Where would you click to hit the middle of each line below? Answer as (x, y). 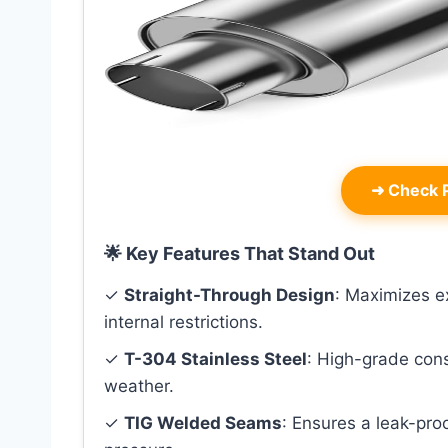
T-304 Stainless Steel (215, 359)
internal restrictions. (183, 322)
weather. (139, 386)
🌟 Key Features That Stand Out (239, 254)
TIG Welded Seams (203, 423)
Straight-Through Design (229, 295)
